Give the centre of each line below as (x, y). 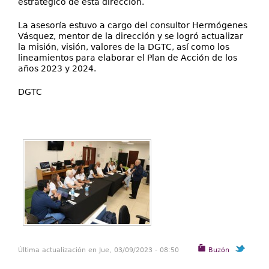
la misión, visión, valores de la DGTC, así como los (124, 47)
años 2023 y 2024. (57, 68)
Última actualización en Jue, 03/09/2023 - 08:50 (98, 250)
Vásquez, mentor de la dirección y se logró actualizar (131, 36)
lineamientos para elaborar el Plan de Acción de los (128, 58)
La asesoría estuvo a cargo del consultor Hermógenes (133, 25)
